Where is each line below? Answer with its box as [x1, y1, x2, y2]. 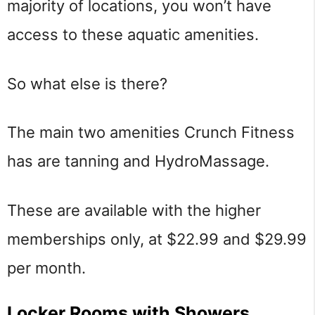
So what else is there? [7, 74, 167, 93]
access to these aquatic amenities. [7, 25, 259, 44]
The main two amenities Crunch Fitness [7, 123, 295, 142]
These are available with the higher [7, 200, 261, 219]
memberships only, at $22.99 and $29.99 [7, 229, 307, 248]
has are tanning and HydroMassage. [7, 152, 269, 171]
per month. [7, 258, 86, 277]
